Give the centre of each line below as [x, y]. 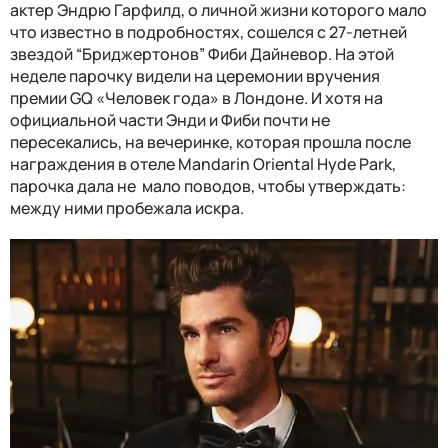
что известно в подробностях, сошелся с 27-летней [208, 31]
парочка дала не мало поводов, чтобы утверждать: [208, 185]
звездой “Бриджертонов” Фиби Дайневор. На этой [202, 53]
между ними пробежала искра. [127, 207]
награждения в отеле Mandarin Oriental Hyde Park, [203, 163]
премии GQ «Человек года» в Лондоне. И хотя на [196, 97]
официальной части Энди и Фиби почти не [170, 119]
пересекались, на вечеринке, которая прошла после [210, 141]
